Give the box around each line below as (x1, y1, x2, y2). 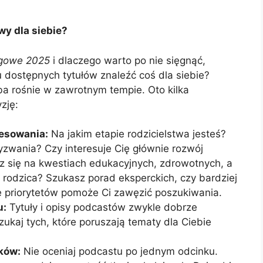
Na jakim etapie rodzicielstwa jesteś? (48, 128, 226, 140)
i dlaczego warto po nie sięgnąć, (50, 54, 205, 66)
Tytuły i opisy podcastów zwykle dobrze (6, 201, 197, 214)
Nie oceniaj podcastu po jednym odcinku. (21, 245, 218, 258)
